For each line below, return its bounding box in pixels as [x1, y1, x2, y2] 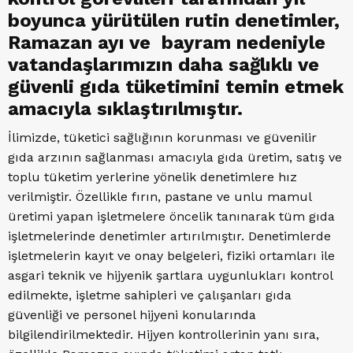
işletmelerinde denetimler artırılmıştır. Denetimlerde [8, 229, 331, 244]
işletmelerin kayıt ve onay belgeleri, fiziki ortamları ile [8, 248, 335, 264]
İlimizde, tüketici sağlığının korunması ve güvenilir [8, 130, 317, 146]
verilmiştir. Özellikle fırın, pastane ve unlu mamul [8, 189, 311, 205]
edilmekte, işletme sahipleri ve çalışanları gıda [8, 288, 292, 303]
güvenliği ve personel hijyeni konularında [8, 307, 256, 323]
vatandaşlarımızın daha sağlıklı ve [8, 54, 319, 76]
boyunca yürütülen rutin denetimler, [8, 9, 340, 32]
